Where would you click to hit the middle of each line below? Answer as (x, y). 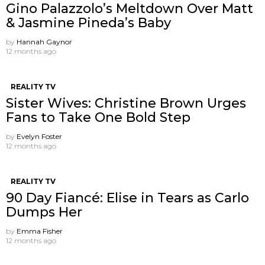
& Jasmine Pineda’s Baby (88, 23)
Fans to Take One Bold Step (98, 118)
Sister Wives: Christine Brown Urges (126, 104)
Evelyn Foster (39, 137)
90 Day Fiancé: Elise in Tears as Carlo (127, 198)
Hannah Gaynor (44, 42)
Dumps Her (44, 212)
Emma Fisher (40, 231)
